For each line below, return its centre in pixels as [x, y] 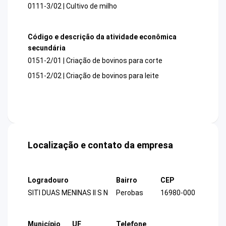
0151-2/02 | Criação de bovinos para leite [93, 76]
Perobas [130, 193]
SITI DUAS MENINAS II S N [68, 193]
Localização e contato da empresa [100, 145]
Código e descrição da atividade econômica [102, 37]
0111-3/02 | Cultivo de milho [72, 6]
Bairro [127, 180]
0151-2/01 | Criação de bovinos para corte [95, 61]
